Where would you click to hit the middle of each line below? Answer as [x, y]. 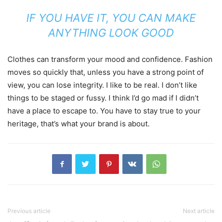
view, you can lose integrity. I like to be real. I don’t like [102, 85]
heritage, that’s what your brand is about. [79, 123]
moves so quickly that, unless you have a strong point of [106, 72]
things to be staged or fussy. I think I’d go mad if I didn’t [103, 98]
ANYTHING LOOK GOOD [111, 32]
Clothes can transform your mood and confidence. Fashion [110, 59]
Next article [199, 211]
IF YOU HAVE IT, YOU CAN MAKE [111, 18]
